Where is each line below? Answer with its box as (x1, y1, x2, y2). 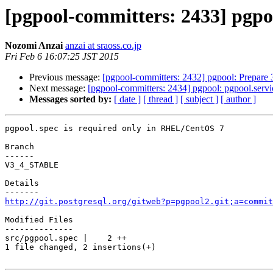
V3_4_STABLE (5, 160, 58, 170)
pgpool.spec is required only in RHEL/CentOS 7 (5, 124, 224, 133)
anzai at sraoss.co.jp (65, 40, 141, 51)
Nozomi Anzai (5, 40, 63, 51)
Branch (5, 142, 34, 152)
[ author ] (221, 94, 256, 105)
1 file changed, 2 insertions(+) (5, 243, 156, 252)
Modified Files (5, 215, 73, 225)
